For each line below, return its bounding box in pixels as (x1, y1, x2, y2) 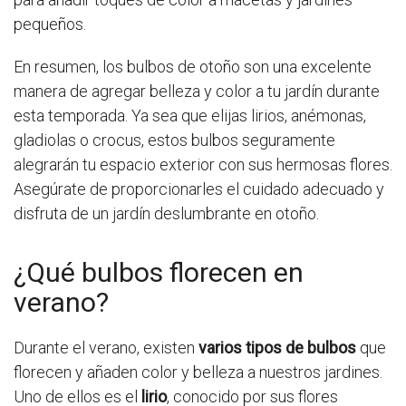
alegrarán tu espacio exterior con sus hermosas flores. (14, 155, 392, 175)
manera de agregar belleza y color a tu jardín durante (14, 82, 380, 101)
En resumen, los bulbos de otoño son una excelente (14, 57, 372, 77)
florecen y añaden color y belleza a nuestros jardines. (14, 362, 382, 382)
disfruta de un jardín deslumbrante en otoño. (14, 204, 319, 224)
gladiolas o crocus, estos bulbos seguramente (14, 130, 335, 150)
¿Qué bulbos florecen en (14, 256, 304, 289)
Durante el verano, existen (14, 338, 198, 358)
